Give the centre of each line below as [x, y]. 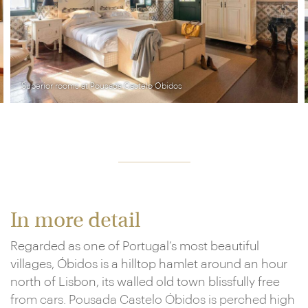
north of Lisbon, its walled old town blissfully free [145, 282]
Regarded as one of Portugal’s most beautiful [135, 246]
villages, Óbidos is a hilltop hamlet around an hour [149, 264]
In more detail [75, 222]
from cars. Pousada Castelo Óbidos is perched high [153, 300]
